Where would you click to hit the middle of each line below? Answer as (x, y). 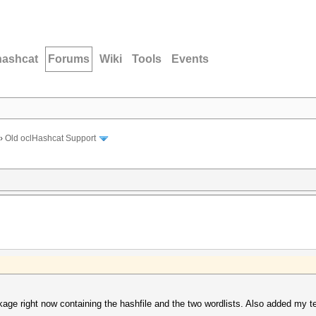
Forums (69, 59)
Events (190, 59)
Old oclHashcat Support (50, 139)
